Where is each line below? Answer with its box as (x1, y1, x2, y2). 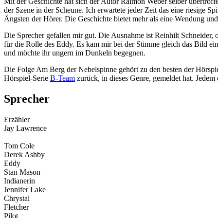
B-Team (50, 73, 75, 82)
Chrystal (4, 194, 30, 202)
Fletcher (4, 202, 29, 211)
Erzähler (4, 115, 30, 124)
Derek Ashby (4, 150, 45, 159)
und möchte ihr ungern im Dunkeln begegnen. (4, 48, 145, 57)
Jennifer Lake (4, 185, 46, 194)
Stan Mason (4, 167, 40, 176)
